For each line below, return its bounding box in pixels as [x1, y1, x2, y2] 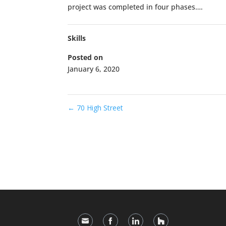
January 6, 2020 [68, 64, 120, 74]
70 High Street [75, 103, 124, 113]
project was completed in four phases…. [68, 2, 203, 12]
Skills [68, 33, 86, 43]
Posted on [68, 52, 103, 63]
